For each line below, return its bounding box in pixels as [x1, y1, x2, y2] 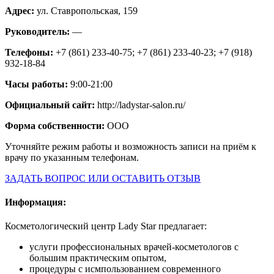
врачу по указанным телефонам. [5, 152, 139, 163]
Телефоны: [5, 46, 56, 57]
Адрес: [5, 5, 37, 16]
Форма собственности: [5, 120, 107, 131]
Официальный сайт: [5, 99, 97, 110]
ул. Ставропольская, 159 [37, 5, 138, 16]
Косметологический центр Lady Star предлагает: [5, 221, 207, 232]
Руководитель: [5, 26, 72, 37]
